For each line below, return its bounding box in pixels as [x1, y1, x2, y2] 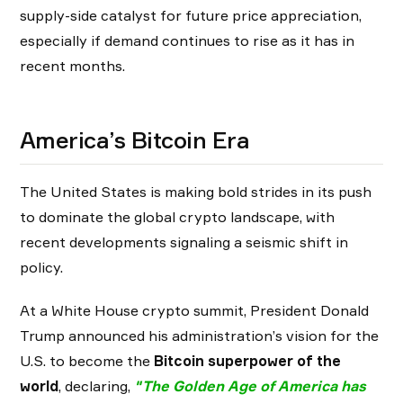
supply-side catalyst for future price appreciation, [20, 6, 362, 25]
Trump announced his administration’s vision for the [20, 327, 379, 345]
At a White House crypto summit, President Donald [20, 301, 369, 320]
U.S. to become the [20, 352, 154, 371]
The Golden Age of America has [142, 377, 366, 396]
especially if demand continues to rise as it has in [20, 31, 354, 50]
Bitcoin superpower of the [154, 352, 341, 371]
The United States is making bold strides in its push [20, 183, 372, 201]
